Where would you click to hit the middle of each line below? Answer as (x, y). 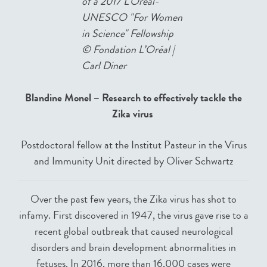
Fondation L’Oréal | (134, 49)
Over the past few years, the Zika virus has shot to (133, 199)
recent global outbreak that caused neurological (133, 231)
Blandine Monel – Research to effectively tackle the (133, 97)
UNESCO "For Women (132, 17)
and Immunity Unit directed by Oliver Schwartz (133, 161)
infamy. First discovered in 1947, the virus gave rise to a (133, 215)
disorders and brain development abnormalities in (133, 247)
